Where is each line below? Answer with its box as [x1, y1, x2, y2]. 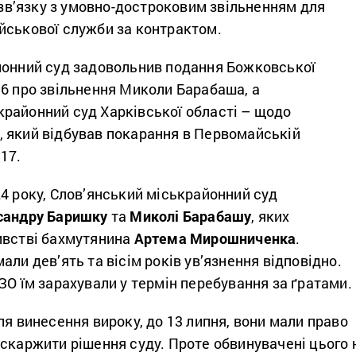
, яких [251, 207, 290, 226]
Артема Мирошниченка [133, 229, 296, 249]
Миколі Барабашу [130, 207, 252, 226]
